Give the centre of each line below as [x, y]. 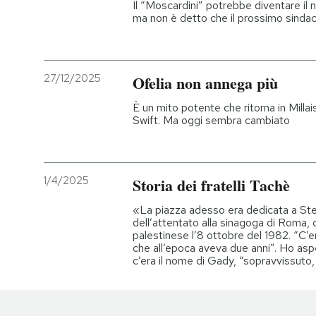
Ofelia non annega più [205, 83]
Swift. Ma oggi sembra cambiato [211, 120]
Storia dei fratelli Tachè [211, 185]
